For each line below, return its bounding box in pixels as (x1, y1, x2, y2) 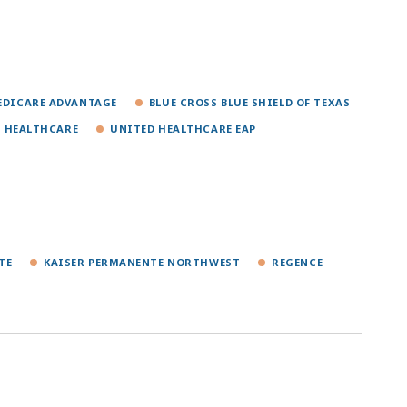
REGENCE (272, 254, 323, 269)
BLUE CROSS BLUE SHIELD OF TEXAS (148, 94, 351, 109)
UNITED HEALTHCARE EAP (110, 121, 256, 135)
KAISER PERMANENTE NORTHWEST (44, 254, 241, 269)
